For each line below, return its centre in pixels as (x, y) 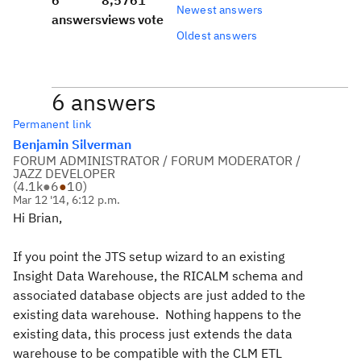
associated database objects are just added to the (159, 295)
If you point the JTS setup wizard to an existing (149, 256)
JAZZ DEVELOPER (64, 173)
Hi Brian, (37, 218)
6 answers (104, 102)
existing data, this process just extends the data (153, 334)
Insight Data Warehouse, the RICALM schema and (158, 276)
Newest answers (220, 9)
